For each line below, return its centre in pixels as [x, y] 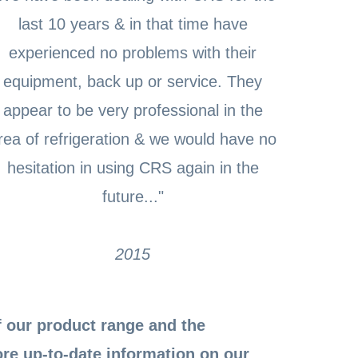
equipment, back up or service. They [133, 82]
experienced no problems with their [133, 53]
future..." [133, 197]
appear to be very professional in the [133, 111]
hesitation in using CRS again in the [133, 168]
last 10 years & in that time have [133, 24]
